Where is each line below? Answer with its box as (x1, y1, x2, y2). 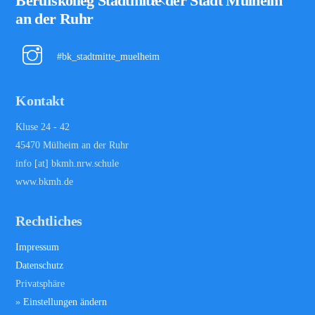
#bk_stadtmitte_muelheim (54, 51, 160, 63)
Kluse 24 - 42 (15, 120, 70, 132)
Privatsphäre (15, 277, 65, 289)
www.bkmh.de (15, 175, 74, 187)
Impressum (15, 240, 60, 252)
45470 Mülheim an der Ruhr (15, 139, 129, 150)
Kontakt (15, 92, 65, 108)
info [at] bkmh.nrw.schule (15, 157, 120, 169)
